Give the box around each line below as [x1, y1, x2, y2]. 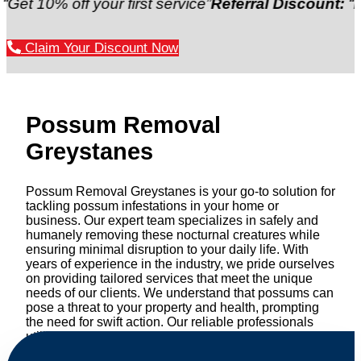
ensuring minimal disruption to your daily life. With [26, 243, 309, 257]
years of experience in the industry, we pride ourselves [26, 257, 334, 272]
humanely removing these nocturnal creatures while [26, 228, 320, 243]
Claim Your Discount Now [21, 39, 178, 56]
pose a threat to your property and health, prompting [26, 301, 319, 315]
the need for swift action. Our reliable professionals [26, 315, 313, 330]
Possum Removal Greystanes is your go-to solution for [26, 185, 335, 199]
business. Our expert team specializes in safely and [26, 214, 318, 228]
